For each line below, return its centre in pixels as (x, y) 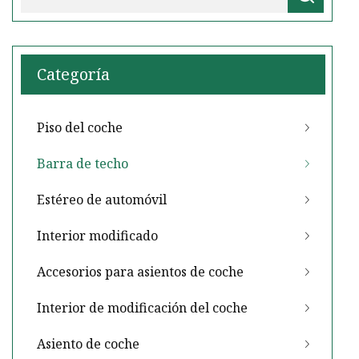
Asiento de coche (88, 344)
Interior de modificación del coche (142, 308)
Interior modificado (97, 236)
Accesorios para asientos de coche (140, 272)
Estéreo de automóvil (102, 200)
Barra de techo (83, 164)
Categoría (73, 75)
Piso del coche (80, 128)
